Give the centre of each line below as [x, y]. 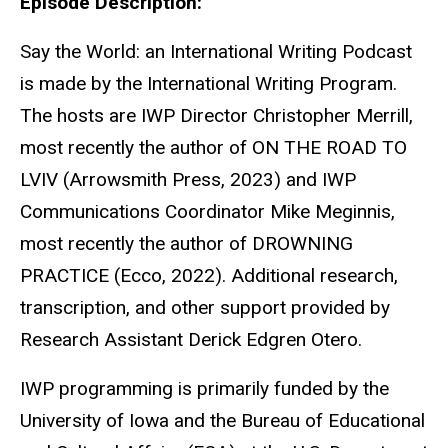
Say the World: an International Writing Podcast [216, 51]
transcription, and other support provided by [205, 307]
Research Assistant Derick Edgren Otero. [191, 339]
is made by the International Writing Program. [208, 83]
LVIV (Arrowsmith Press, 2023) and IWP [188, 179]
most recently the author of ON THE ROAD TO [213, 147]
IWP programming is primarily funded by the [204, 388]
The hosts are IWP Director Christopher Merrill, [216, 115]
